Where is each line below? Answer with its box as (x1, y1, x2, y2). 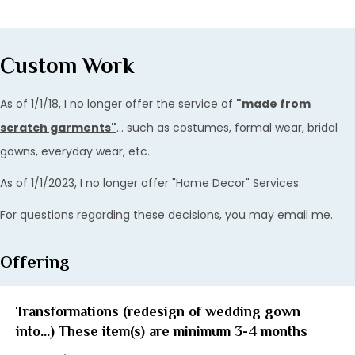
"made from (236, 96, 311, 113)
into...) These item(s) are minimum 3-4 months (16, 323, 307, 340)
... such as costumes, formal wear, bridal (116, 120, 338, 136)
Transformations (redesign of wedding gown (16, 303, 300, 320)
